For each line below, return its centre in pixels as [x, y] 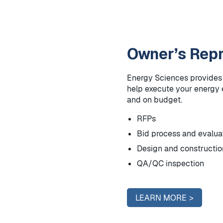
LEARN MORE [161, 198]
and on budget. [155, 100]
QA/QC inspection [170, 163]
